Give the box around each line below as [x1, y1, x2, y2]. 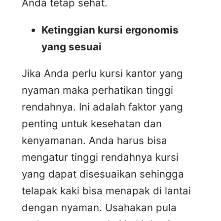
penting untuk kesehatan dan [22, 117, 162, 130]
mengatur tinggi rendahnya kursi [22, 151, 179, 164]
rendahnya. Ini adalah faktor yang [22, 101, 183, 113]
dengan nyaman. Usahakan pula [22, 201, 177, 214]
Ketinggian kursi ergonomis [41, 23, 179, 36]
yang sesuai [41, 40, 102, 53]
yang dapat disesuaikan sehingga [22, 168, 184, 181]
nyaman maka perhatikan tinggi [22, 84, 173, 97]
